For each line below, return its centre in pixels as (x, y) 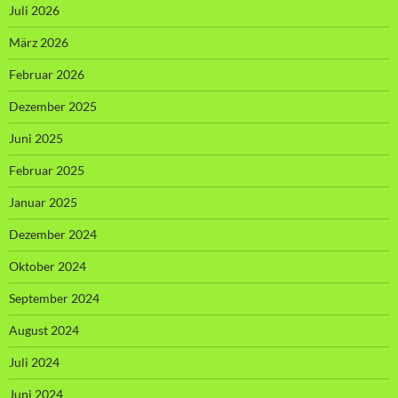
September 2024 (54, 298)
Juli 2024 (34, 362)
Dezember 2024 (53, 234)
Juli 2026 (34, 10)
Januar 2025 (43, 202)
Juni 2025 (36, 138)
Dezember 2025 (53, 106)
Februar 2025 (47, 170)
